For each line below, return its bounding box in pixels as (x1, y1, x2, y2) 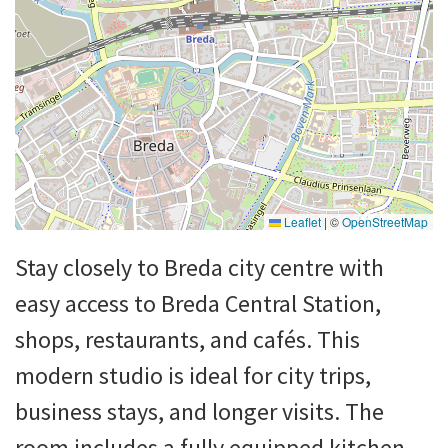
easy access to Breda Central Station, (15, 288, 381, 320)
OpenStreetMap (342, 213, 428, 231)
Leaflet (281, 213, 321, 231)
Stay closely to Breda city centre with (15, 252, 384, 284)
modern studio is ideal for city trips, (15, 360, 371, 392)
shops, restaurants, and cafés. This (15, 324, 360, 356)
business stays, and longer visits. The (15, 396, 384, 428)
